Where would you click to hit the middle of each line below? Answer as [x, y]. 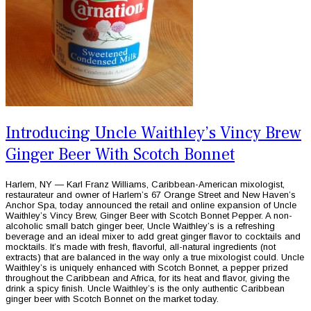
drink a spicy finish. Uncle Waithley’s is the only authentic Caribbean [145, 288]
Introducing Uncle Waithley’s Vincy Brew [153, 133]
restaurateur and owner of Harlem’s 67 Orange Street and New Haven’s [151, 194]
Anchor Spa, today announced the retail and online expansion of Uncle [151, 205]
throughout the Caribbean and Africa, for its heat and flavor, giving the [148, 278]
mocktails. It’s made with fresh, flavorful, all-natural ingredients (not [141, 246]
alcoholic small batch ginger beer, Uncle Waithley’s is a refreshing [140, 226]
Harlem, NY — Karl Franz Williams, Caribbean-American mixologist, [145, 184]
